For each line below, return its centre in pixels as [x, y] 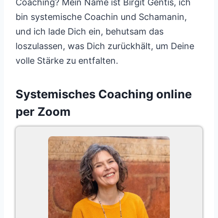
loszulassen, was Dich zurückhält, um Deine [105, 46]
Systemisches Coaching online [104, 94]
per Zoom [43, 112]
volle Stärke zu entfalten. [67, 61]
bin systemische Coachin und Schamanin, [101, 17]
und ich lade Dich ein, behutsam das [90, 31]
